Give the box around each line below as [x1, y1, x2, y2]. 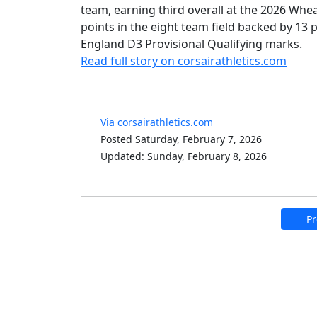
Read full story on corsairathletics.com [81, 52, 287, 69]
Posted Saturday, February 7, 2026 [100, 132, 262, 146]
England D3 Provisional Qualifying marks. [81, 35, 302, 52]
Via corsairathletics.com [100, 115, 213, 129]
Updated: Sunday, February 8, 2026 [100, 149, 267, 163]
